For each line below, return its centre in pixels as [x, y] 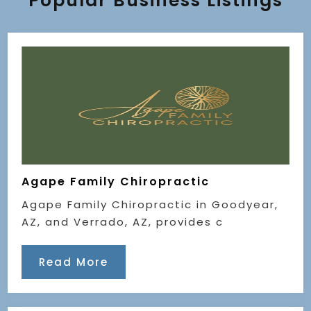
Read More [74, 262]
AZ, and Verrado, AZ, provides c [123, 221]
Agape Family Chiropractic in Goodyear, [150, 204]
